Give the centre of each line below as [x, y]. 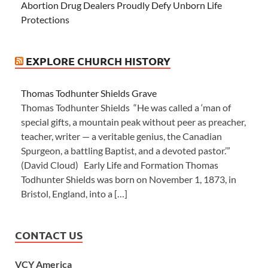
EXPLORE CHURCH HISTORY [98, 61]
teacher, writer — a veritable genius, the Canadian [121, 136]
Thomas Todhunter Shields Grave [89, 93]
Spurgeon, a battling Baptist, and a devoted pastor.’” [126, 151]
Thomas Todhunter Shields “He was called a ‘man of [126, 108]
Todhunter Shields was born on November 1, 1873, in [129, 179]
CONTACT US [49, 235]
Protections [45, 20]
